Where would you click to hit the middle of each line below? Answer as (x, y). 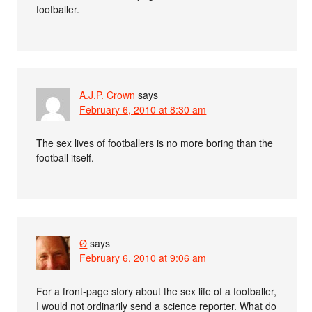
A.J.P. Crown (108, 94)
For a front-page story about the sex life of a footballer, (157, 291)
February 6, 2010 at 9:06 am (143, 257)
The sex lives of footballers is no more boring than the (155, 142)
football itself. (65, 157)
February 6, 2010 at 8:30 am (143, 109)
